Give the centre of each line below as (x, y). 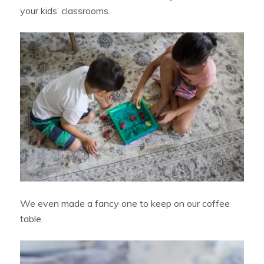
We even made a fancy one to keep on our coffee (125, 204)
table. (33, 219)
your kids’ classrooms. (67, 11)
